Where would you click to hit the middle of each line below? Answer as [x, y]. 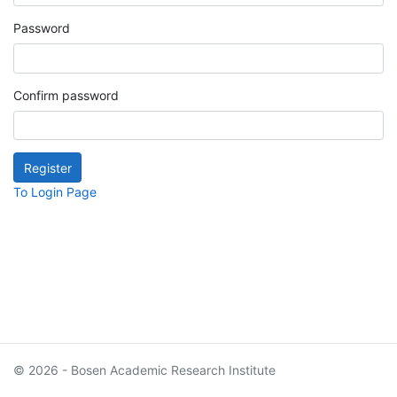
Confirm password [66, 95]
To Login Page [55, 191]
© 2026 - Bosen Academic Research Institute [144, 370]
